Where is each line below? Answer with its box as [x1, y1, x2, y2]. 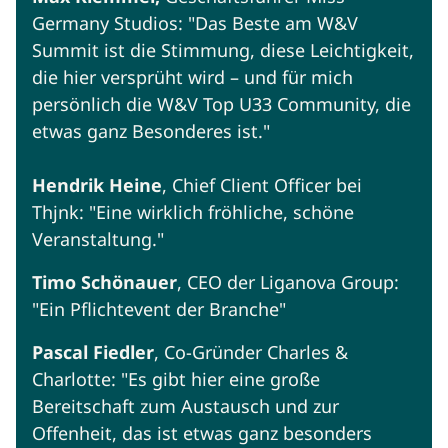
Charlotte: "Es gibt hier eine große [32, 367, 320, 392]
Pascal [32, 340, 88, 365]
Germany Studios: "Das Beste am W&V [32, 11, 358, 36]
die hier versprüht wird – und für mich [32, 65, 353, 90]
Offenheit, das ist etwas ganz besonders [32, 421, 372, 446]
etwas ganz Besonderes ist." [32, 119, 270, 144]
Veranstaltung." [32, 227, 164, 252]
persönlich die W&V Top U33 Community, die [32, 92, 411, 117]
